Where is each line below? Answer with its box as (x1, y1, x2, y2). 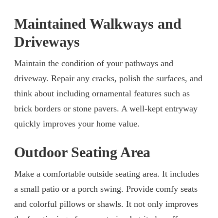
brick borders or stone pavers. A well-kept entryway (14, 103, 198, 113)
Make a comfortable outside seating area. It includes (14, 168, 199, 179)
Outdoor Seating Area (14, 144, 150, 161)
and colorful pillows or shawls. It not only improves (14, 199, 198, 209)
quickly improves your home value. (14, 118, 140, 128)
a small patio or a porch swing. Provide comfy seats (14, 183, 198, 194)
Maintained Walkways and (14, 15, 182, 32)
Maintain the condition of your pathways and (14, 58, 173, 68)
